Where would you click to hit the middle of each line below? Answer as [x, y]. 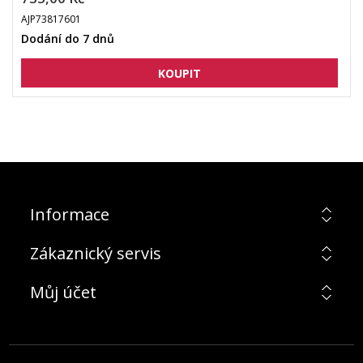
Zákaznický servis [95, 253]
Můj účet [63, 292]
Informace [69, 214]
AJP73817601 [51, 19]
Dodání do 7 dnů [68, 38]
